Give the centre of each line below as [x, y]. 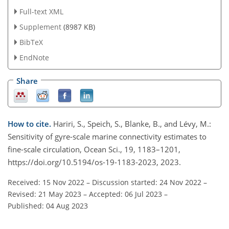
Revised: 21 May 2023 [44, 194]
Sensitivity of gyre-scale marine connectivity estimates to [107, 136]
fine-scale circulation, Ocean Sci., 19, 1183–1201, [94, 149]
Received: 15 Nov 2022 [46, 182]
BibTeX [31, 42]
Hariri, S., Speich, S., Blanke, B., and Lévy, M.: [132, 123]
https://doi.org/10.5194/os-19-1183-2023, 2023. [94, 162]
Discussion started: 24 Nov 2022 [147, 182]
